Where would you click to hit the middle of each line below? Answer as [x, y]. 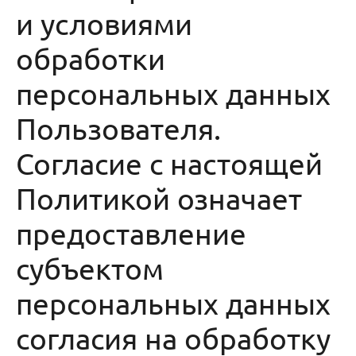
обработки [91, 58]
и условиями [104, 23]
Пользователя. [118, 128]
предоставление [131, 233]
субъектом [90, 268]
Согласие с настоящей [169, 163]
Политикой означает [159, 198]
